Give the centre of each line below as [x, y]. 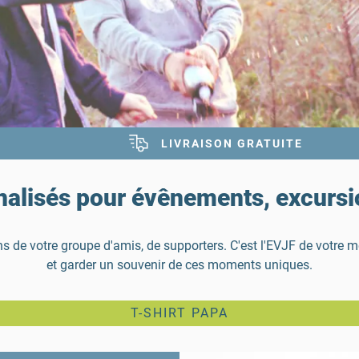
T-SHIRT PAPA [179, 313]
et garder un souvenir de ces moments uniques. [179, 265]
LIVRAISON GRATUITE [232, 144]
